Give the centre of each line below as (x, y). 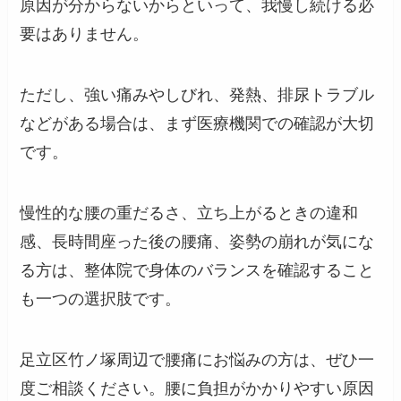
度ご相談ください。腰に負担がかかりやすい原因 (197, 388)
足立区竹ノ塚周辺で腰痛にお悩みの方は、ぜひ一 (197, 359)
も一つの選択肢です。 (101, 299)
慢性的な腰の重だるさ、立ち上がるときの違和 (189, 213)
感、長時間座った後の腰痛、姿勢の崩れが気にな (197, 241)
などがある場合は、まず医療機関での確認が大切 (197, 123)
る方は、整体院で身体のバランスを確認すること (197, 270)
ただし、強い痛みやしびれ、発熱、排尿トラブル (197, 94)
